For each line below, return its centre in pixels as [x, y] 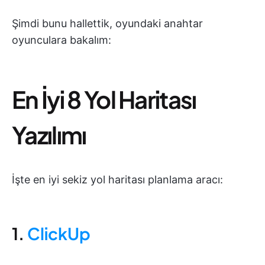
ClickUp [59, 234]
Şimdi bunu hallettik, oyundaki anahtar [107, 24]
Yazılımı [49, 135]
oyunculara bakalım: [62, 40]
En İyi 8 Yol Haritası [104, 99]
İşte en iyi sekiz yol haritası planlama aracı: [117, 180]
